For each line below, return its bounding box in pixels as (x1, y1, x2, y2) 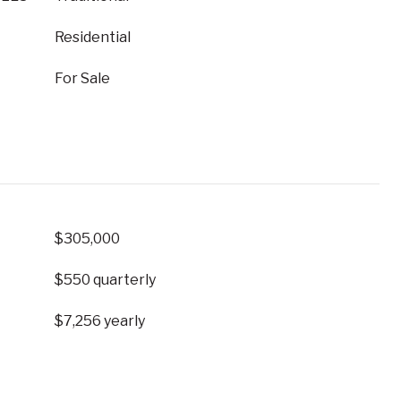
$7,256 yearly (55, 312, 145, 329)
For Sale (55, 70, 110, 87)
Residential (55, 29, 131, 46)
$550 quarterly (55, 271, 156, 288)
